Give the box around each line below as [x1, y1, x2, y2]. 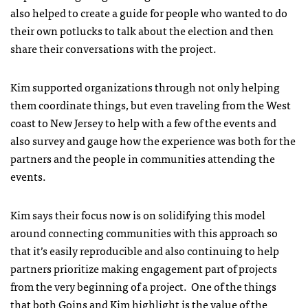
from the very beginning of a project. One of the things [10, 277, 276, 295]
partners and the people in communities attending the [10, 149, 275, 167]
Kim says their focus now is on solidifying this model [10, 206, 265, 223]
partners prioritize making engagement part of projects [10, 259, 277, 277]
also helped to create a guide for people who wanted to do [10, 3, 287, 21]
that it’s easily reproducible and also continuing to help [10, 241, 279, 259]
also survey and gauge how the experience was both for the [10, 131, 296, 149]
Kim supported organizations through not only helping [10, 78, 280, 96]
